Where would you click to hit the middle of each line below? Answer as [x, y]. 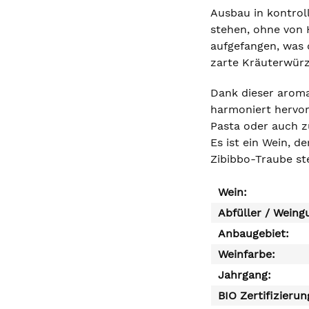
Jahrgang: [245, 275]
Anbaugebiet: [253, 233]
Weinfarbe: [247, 254]
